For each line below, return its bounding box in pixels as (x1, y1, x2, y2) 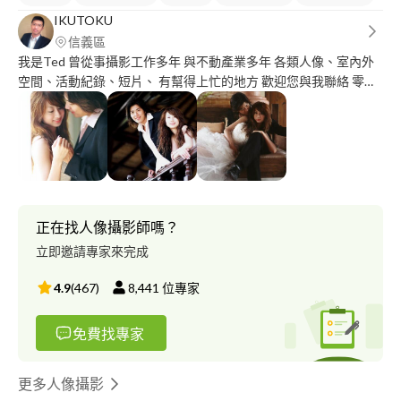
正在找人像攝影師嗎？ (36, 218, 179, 236)
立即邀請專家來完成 (36, 243, 149, 260)
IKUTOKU (54, 13, 113, 29)
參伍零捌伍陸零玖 (18, 93, 118, 109)
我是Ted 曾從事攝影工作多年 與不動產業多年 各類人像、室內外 (18, 54, 374, 70)
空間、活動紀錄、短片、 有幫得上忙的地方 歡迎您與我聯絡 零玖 (18, 73, 377, 90)
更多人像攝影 (18, 375, 104, 393)
